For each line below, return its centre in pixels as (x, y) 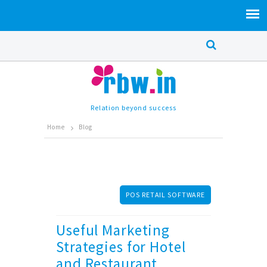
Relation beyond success (133, 108)
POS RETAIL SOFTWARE (165, 195)
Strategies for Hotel (121, 247)
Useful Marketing (113, 230)
